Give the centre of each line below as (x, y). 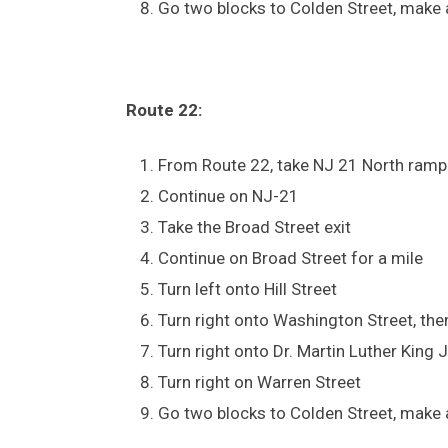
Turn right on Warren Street (259, 381)
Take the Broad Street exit (254, 226)
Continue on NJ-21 (228, 195)
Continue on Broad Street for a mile (290, 257)
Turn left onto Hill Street (247, 288)
